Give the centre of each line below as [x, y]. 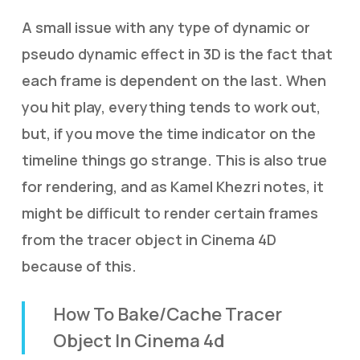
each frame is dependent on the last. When [174, 80]
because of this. [79, 266]
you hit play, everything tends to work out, [171, 107]
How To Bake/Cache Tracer [168, 314]
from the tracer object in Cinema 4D [149, 239]
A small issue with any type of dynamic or [166, 27]
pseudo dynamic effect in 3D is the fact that [177, 54]
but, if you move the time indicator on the [168, 133]
